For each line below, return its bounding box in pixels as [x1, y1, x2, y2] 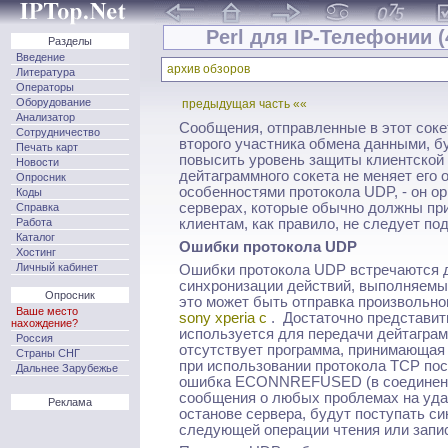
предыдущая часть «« [181, 96, 307, 111]
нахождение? [11, 316, 78, 329]
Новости [16, 155, 59, 168]
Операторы [16, 80, 74, 93]
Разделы [48, 34, 92, 47]
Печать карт [16, 140, 78, 153]
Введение [16, 50, 65, 63]
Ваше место [16, 304, 78, 317]
